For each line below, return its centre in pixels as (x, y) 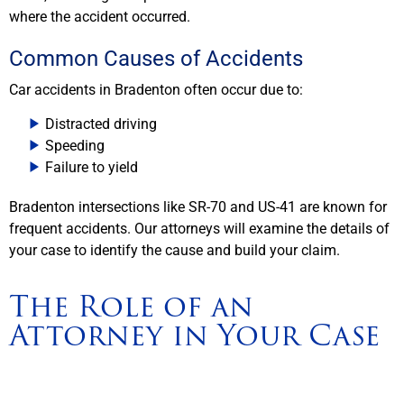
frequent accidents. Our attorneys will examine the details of (199, 229)
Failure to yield (92, 168)
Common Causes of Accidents (156, 58)
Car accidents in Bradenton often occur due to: (156, 89)
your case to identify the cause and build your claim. (174, 251)
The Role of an (131, 307)
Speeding (75, 146)
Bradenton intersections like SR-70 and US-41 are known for (198, 207)
